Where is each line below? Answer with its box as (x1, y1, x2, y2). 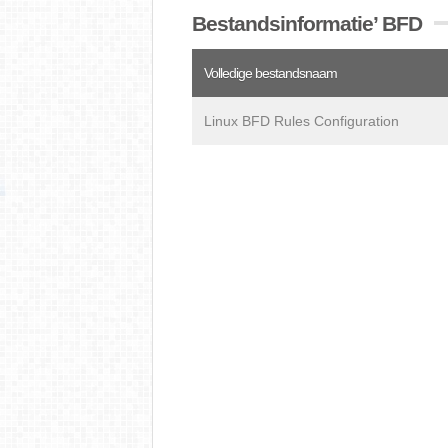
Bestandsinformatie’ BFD (192, 12, 422, 35)
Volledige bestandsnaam (204, 65, 337, 81)
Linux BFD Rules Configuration (204, 113, 399, 129)
